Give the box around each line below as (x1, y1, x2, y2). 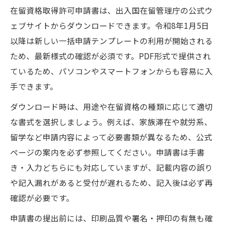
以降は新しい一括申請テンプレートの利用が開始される (10, 34, 213, 46)
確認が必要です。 (10, 192, 74, 203)
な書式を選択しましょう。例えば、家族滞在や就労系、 (10, 116, 212, 127)
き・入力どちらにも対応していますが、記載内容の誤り (10, 161, 213, 173)
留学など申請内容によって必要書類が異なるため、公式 (10, 131, 212, 142)
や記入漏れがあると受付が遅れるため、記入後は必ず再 (10, 176, 213, 188)
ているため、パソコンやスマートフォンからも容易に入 (10, 65, 213, 77)
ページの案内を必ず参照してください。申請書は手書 (10, 146, 205, 158)
